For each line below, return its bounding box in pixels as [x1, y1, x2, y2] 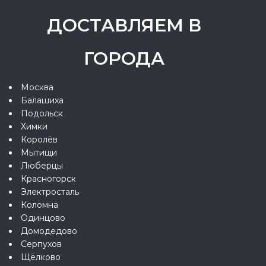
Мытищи [21, 147, 57, 158]
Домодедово [21, 225, 77, 236]
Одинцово [21, 212, 65, 223]
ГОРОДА [84, 47, 164, 69]
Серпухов [21, 238, 62, 249]
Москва [21, 81, 53, 93]
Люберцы [21, 160, 63, 171]
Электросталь [21, 186, 79, 197]
